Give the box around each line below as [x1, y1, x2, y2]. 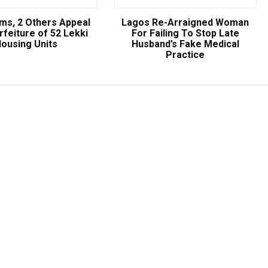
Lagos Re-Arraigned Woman [121, 17, 249, 29]
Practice [166, 49, 205, 61]
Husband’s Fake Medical [131, 38, 239, 50]
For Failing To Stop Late [131, 28, 239, 39]
